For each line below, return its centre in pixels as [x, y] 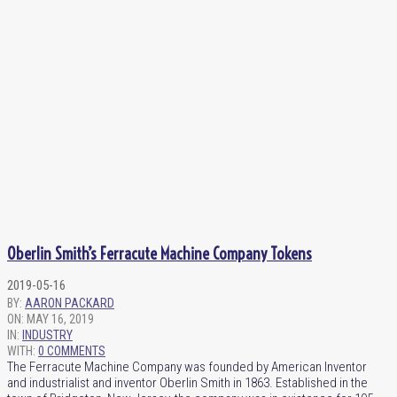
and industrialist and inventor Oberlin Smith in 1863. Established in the [187, 382]
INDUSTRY [47, 335]
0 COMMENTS [72, 350]
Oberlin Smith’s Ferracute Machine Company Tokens [160, 253]
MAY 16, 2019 [60, 319]
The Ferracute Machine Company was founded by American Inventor [187, 366]
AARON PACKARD [70, 303]
